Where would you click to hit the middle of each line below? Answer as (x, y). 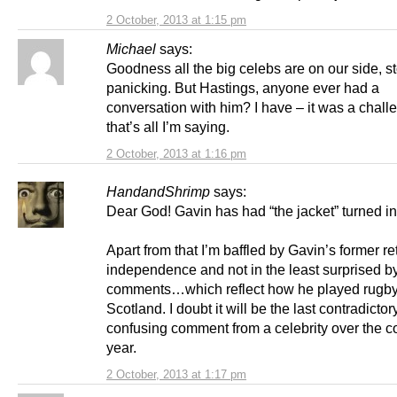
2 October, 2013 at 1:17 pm (176, 375)
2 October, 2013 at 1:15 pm (176, 20)
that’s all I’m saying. (168, 127)
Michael (131, 49)
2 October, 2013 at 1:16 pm (176, 154)
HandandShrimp (158, 192)
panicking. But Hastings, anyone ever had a (243, 88)
